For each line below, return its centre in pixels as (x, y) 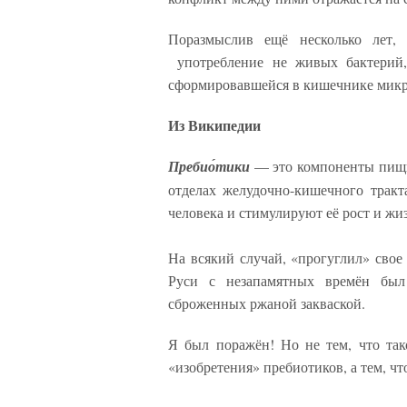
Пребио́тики (209, 166)
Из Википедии (214, 124)
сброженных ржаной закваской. (267, 303)
